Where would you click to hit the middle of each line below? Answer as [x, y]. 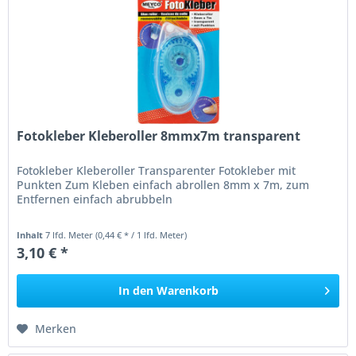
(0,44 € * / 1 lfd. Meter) [141, 234]
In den [136, 290]
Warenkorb [188, 290]
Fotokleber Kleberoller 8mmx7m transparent [159, 135]
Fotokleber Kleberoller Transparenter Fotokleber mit [157, 170]
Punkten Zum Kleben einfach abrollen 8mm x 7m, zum [163, 184]
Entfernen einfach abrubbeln [95, 199]
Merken [56, 328]
